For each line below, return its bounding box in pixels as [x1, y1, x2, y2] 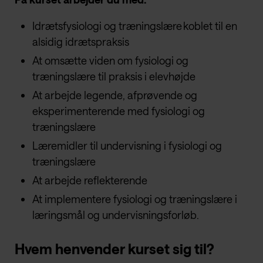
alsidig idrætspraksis [32, 35, 129, 49]
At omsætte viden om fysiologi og [32, 54, 188, 68]
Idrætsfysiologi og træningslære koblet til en [32, 19, 237, 33]
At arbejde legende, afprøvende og [32, 89, 197, 102]
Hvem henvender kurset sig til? [15, 240, 214, 258]
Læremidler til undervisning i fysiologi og [32, 139, 222, 153]
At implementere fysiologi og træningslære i [32, 193, 237, 206]
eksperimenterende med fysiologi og [32, 104, 205, 118]
